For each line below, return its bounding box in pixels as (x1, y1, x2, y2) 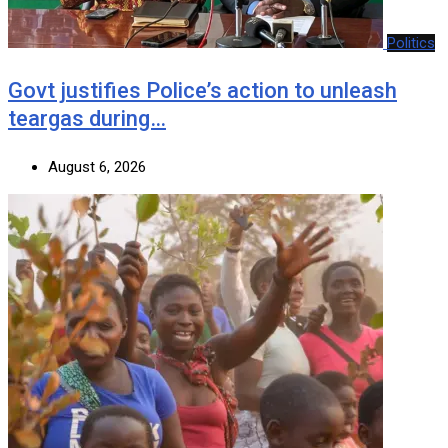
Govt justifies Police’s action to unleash (8, 77, 397, 103)
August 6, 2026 (48, 157, 146, 176)
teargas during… (8, 105, 166, 131)
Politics (387, 33, 435, 52)
